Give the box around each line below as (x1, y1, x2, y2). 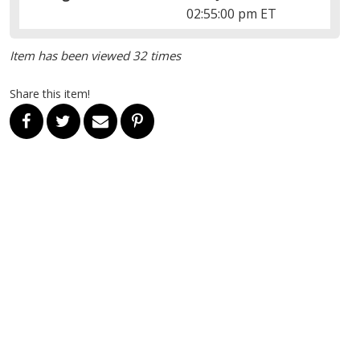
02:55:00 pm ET (186, 4, 277, 22)
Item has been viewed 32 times (9, 47, 181, 63)
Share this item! (9, 85, 90, 101)
